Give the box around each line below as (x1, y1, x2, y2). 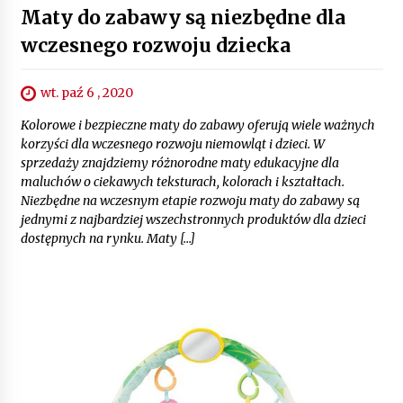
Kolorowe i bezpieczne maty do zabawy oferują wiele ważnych (20, 117, 375, 134)
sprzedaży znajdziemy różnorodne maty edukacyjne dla (20, 155, 339, 172)
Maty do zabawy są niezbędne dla (20, 4, 345, 30)
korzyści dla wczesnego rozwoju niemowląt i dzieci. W (20, 136, 325, 153)
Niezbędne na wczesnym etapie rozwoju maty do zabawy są (20, 193, 360, 210)
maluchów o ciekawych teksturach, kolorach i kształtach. (20, 174, 345, 191)
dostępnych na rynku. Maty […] (20, 230, 195, 247)
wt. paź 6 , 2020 (40, 84, 133, 101)
